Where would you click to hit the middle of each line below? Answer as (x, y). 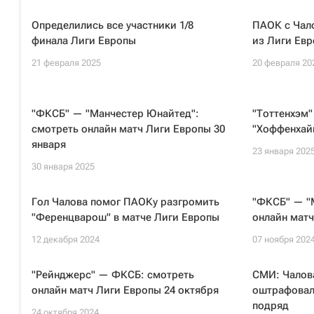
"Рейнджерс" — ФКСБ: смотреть (113, 275)
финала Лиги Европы (84, 41)
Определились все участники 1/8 (112, 25)
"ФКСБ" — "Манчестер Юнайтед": (115, 114)
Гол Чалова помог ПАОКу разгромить (125, 202)
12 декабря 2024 (66, 239)
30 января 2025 (63, 166)
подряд (270, 306)
